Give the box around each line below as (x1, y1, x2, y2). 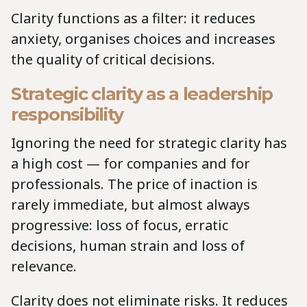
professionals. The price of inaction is (11, 174, 258, 193)
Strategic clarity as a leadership (11, 82, 273, 104)
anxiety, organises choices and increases (11, 29, 275, 48)
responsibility (11, 103, 124, 125)
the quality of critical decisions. (11, 49, 215, 69)
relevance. (11, 256, 77, 275)
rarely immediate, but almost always (11, 195, 250, 214)
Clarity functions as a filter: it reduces (11, 8, 256, 27)
